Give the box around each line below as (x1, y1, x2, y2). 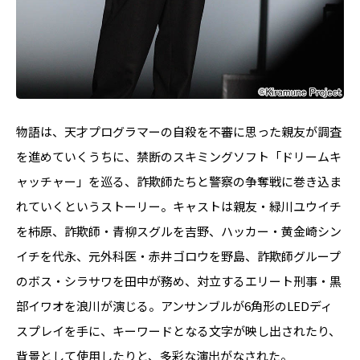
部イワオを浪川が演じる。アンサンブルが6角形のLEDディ (16, 297, 333, 314)
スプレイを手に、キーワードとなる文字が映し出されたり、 (16, 322, 341, 339)
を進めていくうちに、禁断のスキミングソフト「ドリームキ (16, 148, 342, 165)
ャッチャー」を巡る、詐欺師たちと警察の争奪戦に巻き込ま (16, 173, 342, 190)
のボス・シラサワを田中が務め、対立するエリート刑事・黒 (16, 272, 342, 289)
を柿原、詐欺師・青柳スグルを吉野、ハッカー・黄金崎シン (16, 223, 342, 239)
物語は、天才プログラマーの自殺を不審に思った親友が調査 (16, 123, 342, 140)
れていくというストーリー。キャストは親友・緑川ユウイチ (16, 198, 342, 215)
